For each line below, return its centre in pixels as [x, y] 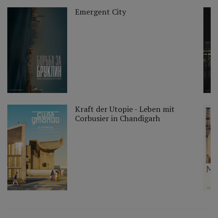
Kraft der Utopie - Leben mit [125, 109]
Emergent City [101, 12]
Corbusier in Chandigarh [118, 118]
